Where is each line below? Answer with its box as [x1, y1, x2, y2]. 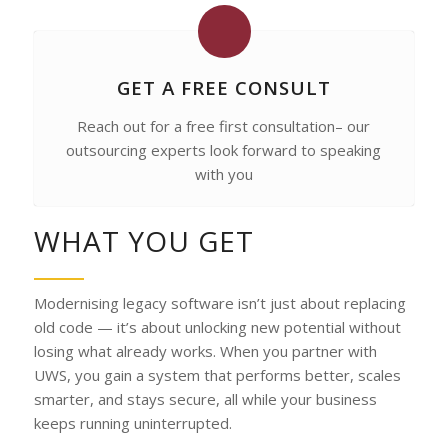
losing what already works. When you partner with [33, 340, 377, 361]
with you [194, 163, 253, 184]
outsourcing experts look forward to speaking [66, 139, 382, 160]
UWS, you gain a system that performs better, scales [33, 364, 401, 385]
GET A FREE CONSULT [116, 74, 331, 100]
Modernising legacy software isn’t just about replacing [33, 292, 406, 313]
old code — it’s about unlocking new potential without [33, 316, 401, 337]
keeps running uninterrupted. [33, 412, 232, 433]
